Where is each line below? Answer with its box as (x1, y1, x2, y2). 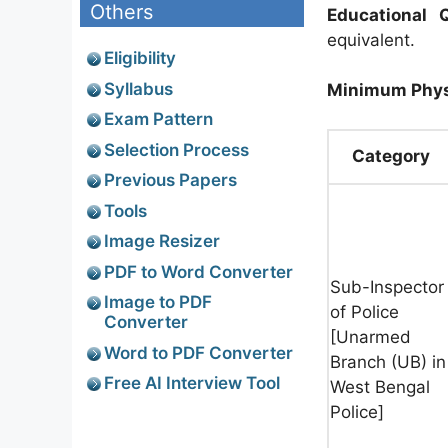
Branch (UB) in (330, 351, 446, 372)
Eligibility (104, 48, 176, 68)
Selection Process (104, 139, 249, 160)
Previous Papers (104, 170, 237, 190)
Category (352, 145, 430, 166)
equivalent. (327, 29, 415, 50)
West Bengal (330, 376, 430, 397)
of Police (330, 301, 399, 322)
